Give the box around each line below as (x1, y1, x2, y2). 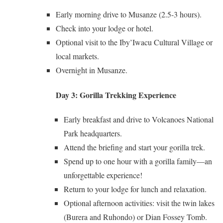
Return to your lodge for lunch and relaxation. (64, 183, 207, 194)
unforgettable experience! (64, 169, 142, 180)
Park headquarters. (64, 127, 122, 138)
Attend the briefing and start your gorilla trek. (64, 141, 205, 152)
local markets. (56, 51, 99, 62)
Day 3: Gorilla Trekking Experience (56, 89, 176, 101)
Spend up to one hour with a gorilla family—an (64, 155, 212, 166)
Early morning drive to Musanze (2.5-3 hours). (56, 9, 202, 20)
